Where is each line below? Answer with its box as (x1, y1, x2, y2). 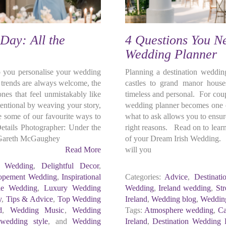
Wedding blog (151, 195, 196, 203)
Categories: (125, 173, 161, 181)
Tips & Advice (6, 195, 53, 203)
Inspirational (62, 173, 101, 181)
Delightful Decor (41, 161, 99, 170)
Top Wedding (57, 195, 101, 203)
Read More (65, 145, 101, 154)
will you (125, 145, 151, 154)
